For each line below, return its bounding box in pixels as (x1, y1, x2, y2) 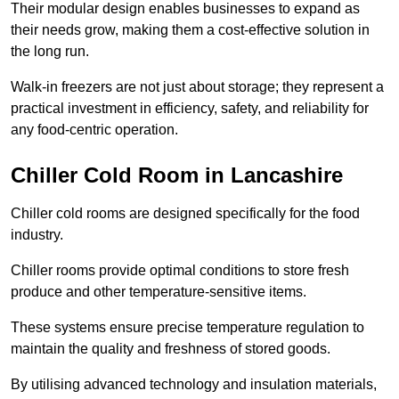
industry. (11, 226, 63, 242)
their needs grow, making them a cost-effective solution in (11, 21, 370, 37)
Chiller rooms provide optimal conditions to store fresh (11, 262, 349, 278)
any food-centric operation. (11, 121, 178, 137)
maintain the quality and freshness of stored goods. (11, 340, 330, 356)
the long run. (11, 43, 89, 59)
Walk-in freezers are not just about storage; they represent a (11, 78, 384, 94)
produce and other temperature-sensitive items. (11, 283, 306, 299)
